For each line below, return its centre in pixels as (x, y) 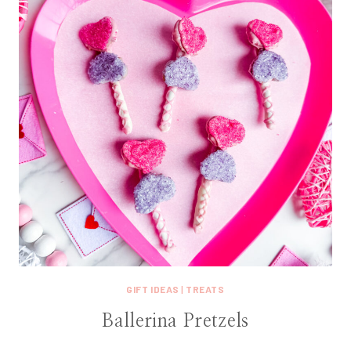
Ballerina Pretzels (175, 322)
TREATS (205, 289)
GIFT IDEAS (153, 289)
